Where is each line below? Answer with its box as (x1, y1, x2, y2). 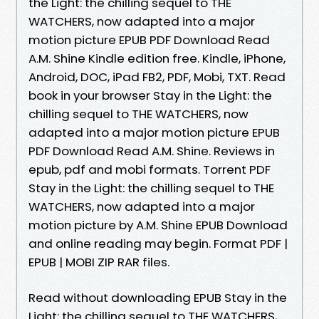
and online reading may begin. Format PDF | (28, 234, 288, 252)
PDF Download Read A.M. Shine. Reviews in (28, 142, 275, 159)
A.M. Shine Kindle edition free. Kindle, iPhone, (28, 49, 286, 67)
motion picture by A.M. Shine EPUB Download (28, 216, 288, 234)
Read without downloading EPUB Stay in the (28, 288, 287, 306)
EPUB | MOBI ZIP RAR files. (28, 253, 169, 271)
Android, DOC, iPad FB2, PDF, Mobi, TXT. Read (28, 68, 286, 85)
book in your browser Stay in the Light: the (28, 86, 272, 104)
